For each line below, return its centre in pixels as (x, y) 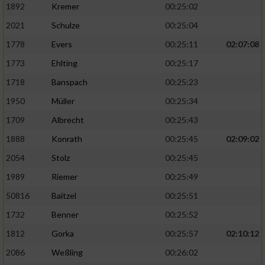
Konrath (67, 139)
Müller (63, 101)
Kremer (65, 7)
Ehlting (64, 63)
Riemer (64, 177)
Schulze (66, 25)
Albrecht (68, 120)
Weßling (67, 253)
